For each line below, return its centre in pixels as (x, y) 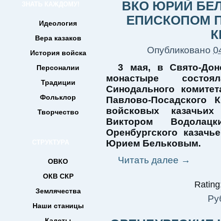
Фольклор (58, 97)
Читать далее (149, 160)
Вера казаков (58, 38)
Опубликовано (179, 50)
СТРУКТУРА (51, 142)
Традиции (58, 82)
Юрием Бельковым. (153, 143)
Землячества (58, 191)
